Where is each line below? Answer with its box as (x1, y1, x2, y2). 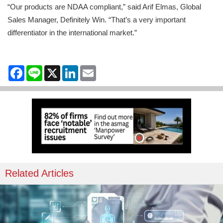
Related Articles (5, 168, 74, 179)
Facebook (24, 65, 57, 74)
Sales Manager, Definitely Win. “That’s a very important (7, 15, 186, 24)
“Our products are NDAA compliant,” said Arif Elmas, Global (7, 2, 201, 11)
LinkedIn (78, 65, 106, 74)
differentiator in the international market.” (7, 28, 137, 37)
